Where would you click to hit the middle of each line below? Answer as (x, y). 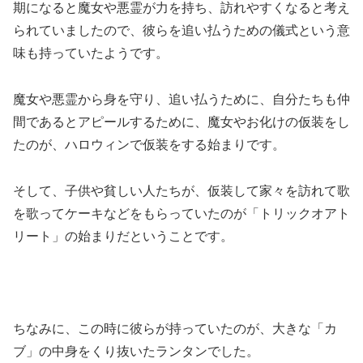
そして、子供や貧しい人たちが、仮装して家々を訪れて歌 (181, 191)
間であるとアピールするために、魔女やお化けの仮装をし (181, 122)
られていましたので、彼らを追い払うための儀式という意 (181, 31)
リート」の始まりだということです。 (123, 237)
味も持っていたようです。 (91, 53)
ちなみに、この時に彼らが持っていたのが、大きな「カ (175, 328)
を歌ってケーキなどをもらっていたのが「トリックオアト (181, 214)
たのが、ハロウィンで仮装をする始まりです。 (149, 145)
